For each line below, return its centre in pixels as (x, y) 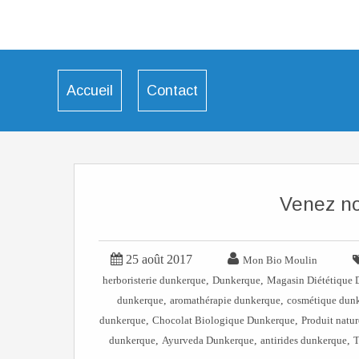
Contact (172, 91)
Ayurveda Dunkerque (208, 340)
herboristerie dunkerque (154, 280)
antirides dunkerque (303, 340)
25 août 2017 (159, 259)
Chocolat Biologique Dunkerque (224, 320)
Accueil (90, 91)
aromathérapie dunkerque (225, 300)
